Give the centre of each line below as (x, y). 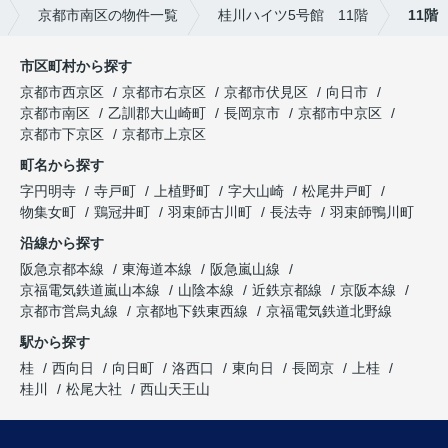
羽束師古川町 (212, 212)
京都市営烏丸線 (71, 311)
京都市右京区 (164, 92)
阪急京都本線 (64, 269)
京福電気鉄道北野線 (329, 311)
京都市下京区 (62, 134)
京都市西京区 (62, 92)
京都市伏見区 (266, 92)
